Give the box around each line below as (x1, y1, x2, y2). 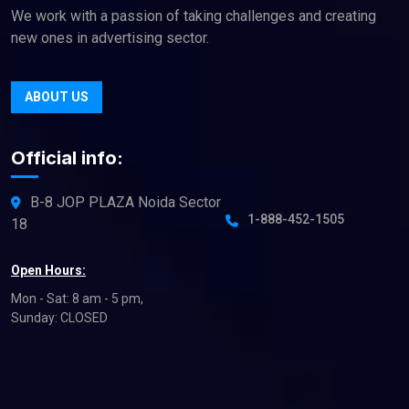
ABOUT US (25, 89, 89, 104)
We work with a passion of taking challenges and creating (11, 6, 376, 25)
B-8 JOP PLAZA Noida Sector (30, 193, 221, 211)
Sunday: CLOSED (11, 309, 108, 325)
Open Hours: (11, 262, 86, 278)
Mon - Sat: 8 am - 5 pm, (11, 290, 143, 306)
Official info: (11, 146, 123, 169)
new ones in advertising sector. (11, 28, 209, 47)
